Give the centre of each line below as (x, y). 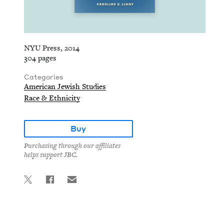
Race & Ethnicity (52, 98)
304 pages (40, 58)
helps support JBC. (51, 155)
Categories (43, 77)
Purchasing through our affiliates (72, 146)
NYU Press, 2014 (52, 48)
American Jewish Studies (65, 86)
